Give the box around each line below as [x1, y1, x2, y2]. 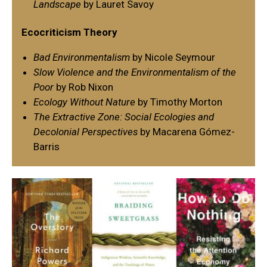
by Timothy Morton [135, 95, 222, 108]
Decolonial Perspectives [33, 125, 138, 138]
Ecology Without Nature [33, 95, 135, 108]
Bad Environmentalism [33, 51, 132, 63]
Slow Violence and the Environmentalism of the [33, 66, 236, 78]
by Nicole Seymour [132, 51, 215, 63]
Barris [33, 140, 60, 153]
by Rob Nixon [54, 80, 113, 93]
